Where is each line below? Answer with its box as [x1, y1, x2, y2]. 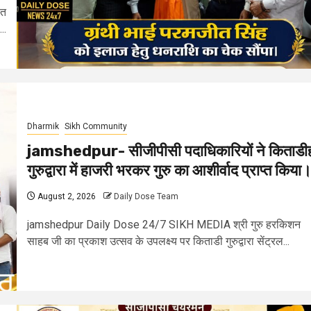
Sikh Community [65, 121, 127, 131]
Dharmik [27, 121, 59, 131]
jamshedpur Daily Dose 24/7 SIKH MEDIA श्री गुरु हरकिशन [27, 217, 301, 231]
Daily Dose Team [114, 191, 178, 201]
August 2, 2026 [35, 191, 96, 201]
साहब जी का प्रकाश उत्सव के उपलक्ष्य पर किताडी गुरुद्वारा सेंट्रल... [27, 234, 289, 248]
